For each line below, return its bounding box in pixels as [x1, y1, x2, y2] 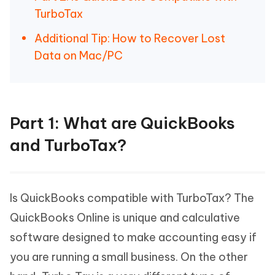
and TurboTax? [10, 135, 126, 155]
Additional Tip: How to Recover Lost [34, 31, 225, 45]
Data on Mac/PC [34, 48, 123, 63]
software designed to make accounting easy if [10, 230, 257, 244]
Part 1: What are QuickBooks [10, 113, 235, 133]
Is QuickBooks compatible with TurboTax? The [10, 191, 254, 205]
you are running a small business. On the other [10, 250, 248, 264]
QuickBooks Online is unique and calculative [10, 211, 240, 225]
